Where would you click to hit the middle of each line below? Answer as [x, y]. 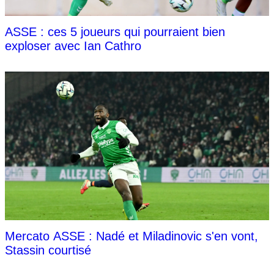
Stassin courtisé [48, 250]
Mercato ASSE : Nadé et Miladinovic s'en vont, [131, 236]
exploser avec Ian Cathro [73, 46]
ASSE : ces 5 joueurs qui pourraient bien [115, 31]
